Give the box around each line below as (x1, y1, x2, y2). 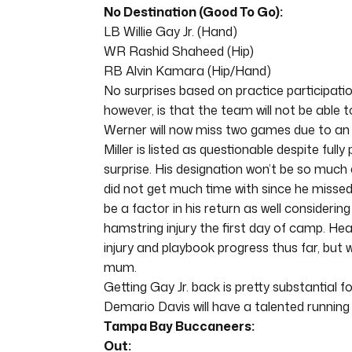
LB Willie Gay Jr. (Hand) (104, 23, 237, 41)
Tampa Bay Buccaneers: (104, 317, 255, 335)
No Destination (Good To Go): (104, 3, 283, 21)
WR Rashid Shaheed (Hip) (104, 42, 254, 60)
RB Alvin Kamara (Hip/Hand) (104, 62, 271, 80)
